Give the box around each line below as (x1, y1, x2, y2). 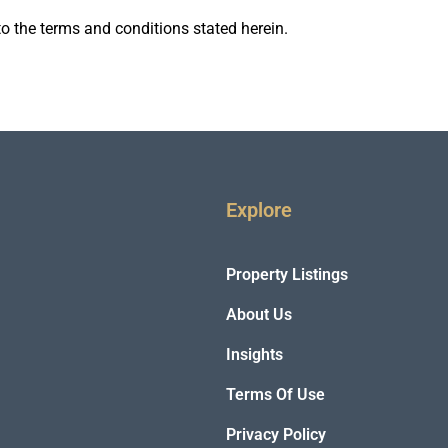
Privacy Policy (225, 425, 326, 444)
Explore (225, 198, 292, 222)
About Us (225, 305, 292, 324)
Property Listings (225, 265, 348, 284)
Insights (225, 345, 283, 364)
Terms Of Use (225, 385, 325, 404)
